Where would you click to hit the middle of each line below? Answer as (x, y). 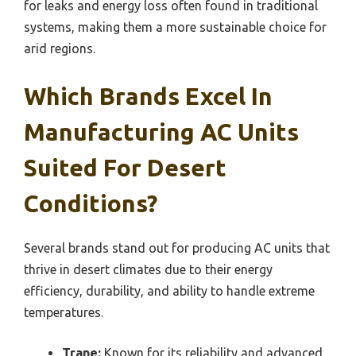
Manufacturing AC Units (161, 132)
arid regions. (60, 49)
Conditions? (91, 204)
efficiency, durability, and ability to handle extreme (169, 291)
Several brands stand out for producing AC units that (177, 248)
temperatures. (64, 313)
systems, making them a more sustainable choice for (175, 27)
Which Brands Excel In (148, 97)
